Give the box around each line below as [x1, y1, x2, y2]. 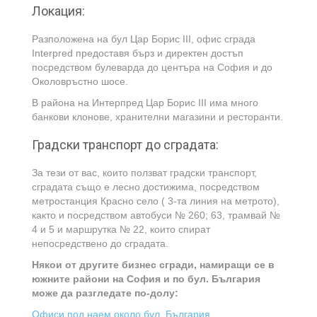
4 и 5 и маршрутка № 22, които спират [32, 224, 210, 235]
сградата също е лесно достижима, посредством [32, 181, 260, 192]
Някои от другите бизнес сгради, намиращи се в [32, 259, 275, 270]
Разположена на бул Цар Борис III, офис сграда [32, 33, 255, 45]
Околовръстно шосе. [32, 76, 128, 87]
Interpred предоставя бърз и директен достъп [32, 47, 243, 59]
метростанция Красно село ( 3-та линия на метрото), [32, 195, 279, 207]
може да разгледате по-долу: [32, 287, 178, 299]
